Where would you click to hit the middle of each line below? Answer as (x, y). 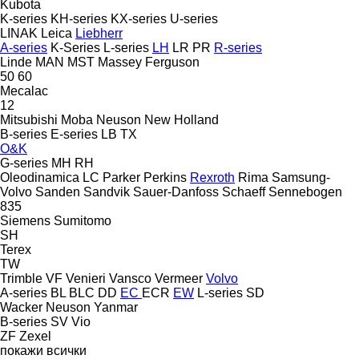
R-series (238, 47)
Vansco (130, 278)
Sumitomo (83, 220)
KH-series (79, 18)
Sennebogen (305, 192)
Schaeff (244, 192)
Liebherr (99, 33)
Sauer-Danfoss (176, 192)
